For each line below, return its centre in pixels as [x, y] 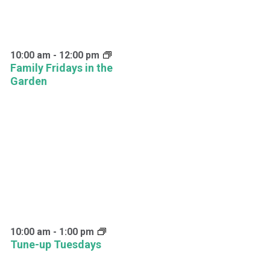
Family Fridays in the [61, 67]
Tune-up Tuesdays [55, 245]
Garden [28, 81]
